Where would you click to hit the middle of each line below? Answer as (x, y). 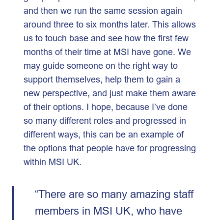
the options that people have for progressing (110, 148)
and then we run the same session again (103, 11)
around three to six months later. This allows (110, 24)
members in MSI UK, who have (108, 211)
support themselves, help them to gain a (102, 79)
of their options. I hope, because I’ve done (106, 107)
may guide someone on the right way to (101, 66)
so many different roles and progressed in (105, 121)
